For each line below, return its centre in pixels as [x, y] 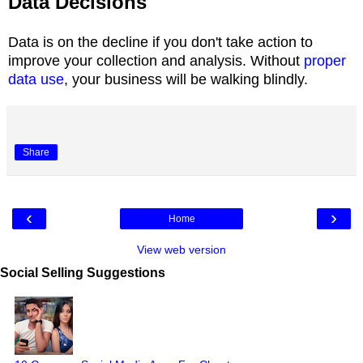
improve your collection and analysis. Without [156, 60]
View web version [181, 249]
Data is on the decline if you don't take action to [160, 42]
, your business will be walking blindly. [186, 79]
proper [325, 60]
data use [36, 79]
